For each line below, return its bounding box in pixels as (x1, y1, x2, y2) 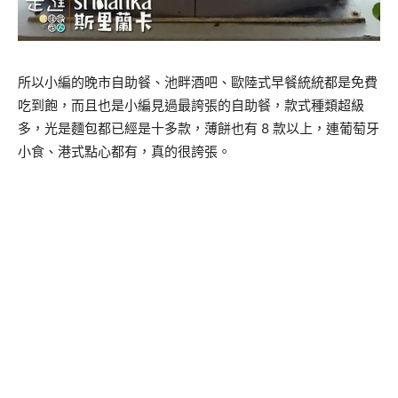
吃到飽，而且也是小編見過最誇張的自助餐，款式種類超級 (18, 96, 364, 114)
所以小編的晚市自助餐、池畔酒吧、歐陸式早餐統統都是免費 (18, 73, 378, 91)
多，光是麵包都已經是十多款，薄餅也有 (18, 119, 261, 137)
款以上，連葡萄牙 (273, 119, 379, 137)
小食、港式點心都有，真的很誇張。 (18, 142, 231, 160)
